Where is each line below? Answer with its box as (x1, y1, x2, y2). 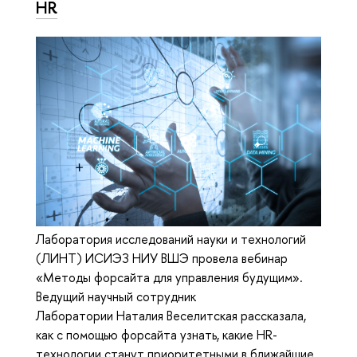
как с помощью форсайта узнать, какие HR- (36, 326, 277, 344)
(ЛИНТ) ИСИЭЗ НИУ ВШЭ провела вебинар (36, 249, 288, 268)
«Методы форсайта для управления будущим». (36, 269, 303, 287)
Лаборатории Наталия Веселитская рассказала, (36, 307, 306, 325)
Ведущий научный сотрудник (36, 288, 196, 306)
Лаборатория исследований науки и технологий (36, 230, 306, 249)
